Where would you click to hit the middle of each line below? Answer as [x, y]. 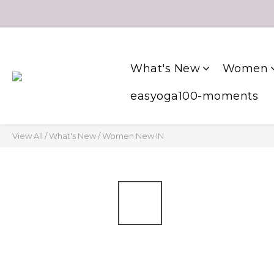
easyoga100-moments [194, 96]
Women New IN [133, 136]
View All [28, 136]
